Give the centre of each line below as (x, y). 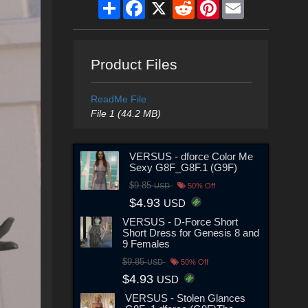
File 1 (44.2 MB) (125, 113)
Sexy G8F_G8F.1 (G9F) (184, 167)
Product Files (134, 64)
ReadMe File (118, 99)
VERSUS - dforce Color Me (191, 156)
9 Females (146, 243)
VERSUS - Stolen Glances (186, 298)
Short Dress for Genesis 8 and (190, 232)
